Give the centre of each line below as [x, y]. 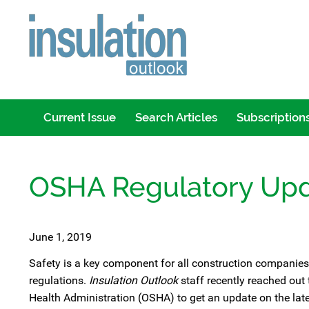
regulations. [58, 280]
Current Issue [79, 117]
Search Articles [176, 117]
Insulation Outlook [132, 280]
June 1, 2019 [60, 237]
